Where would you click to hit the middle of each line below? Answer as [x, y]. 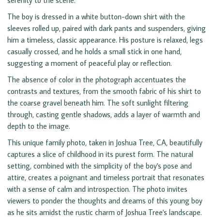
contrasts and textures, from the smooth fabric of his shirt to [104, 91]
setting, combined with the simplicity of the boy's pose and [100, 166]
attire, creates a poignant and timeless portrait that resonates [106, 178]
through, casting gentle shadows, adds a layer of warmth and [104, 115]
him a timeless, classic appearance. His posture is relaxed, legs [105, 40]
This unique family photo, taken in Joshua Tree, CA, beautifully [105, 143]
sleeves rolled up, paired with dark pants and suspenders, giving [107, 28]
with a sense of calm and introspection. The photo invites [97, 189]
